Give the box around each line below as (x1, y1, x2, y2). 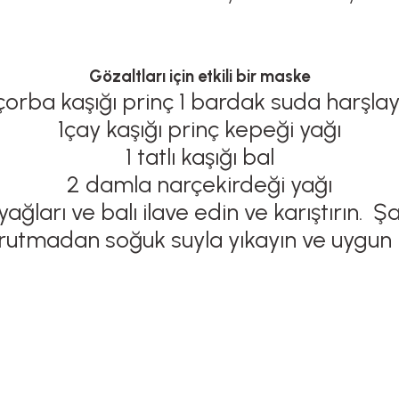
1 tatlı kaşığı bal (125, 142, 274, 171)
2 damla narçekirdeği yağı (67, 170, 332, 199)
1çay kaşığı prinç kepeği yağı (58, 115, 341, 143)
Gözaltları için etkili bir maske (89, 66, 310, 86)
